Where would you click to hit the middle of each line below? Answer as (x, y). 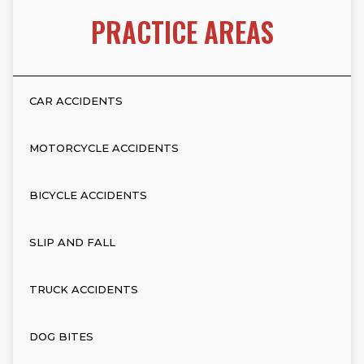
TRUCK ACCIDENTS (84, 289)
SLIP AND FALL (72, 242)
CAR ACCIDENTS (76, 100)
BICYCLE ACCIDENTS (88, 195)
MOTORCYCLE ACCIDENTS (104, 147)
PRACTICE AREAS (182, 32)
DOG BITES (61, 336)
